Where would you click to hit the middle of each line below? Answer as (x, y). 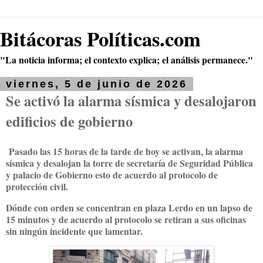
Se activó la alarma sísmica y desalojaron (131, 101)
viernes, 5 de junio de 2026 (97, 84)
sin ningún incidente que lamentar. (74, 231)
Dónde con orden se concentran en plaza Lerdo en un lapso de (129, 207)
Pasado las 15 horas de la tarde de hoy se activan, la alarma (124, 151)
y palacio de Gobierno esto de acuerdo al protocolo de (112, 174)
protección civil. (37, 186)
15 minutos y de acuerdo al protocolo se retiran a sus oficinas (126, 219)
